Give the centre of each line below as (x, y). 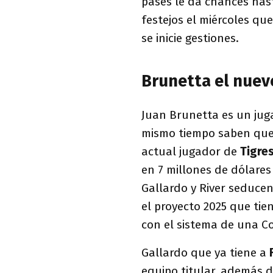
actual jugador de (191, 151)
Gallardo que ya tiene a (205, 252)
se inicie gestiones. (190, 38)
